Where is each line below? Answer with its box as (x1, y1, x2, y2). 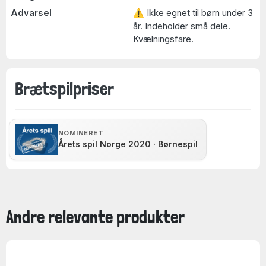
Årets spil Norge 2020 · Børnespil (58, 139, 198, 149)
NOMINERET (58, 129, 103, 137)
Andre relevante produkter (6, 206, 185, 227)
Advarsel (10, 7, 52, 18)
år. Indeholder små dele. (133, 20, 230, 31)
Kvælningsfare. (133, 33, 194, 45)
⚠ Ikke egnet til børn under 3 (133, 7, 253, 18)
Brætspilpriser (15, 78, 114, 99)
